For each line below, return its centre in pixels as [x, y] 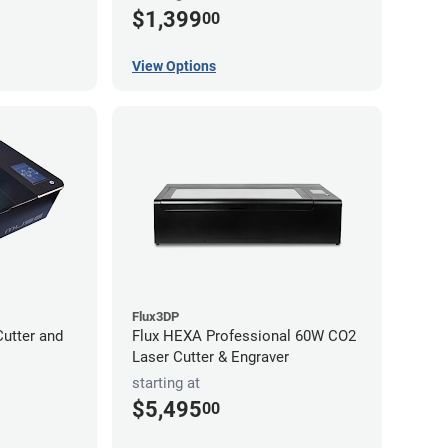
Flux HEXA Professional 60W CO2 [244, 336]
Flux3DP [155, 317]
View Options [174, 66]
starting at [166, 383]
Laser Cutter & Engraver [210, 357]
